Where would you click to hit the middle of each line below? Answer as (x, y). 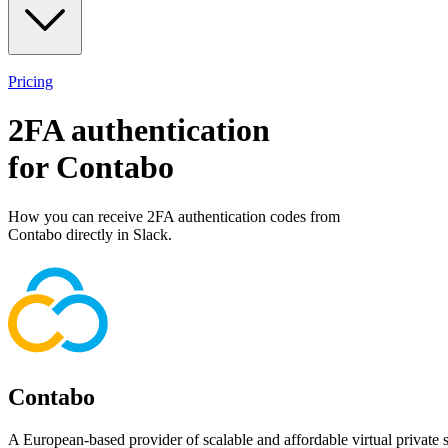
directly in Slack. (117, 234)
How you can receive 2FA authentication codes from (174, 216)
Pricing (30, 81)
